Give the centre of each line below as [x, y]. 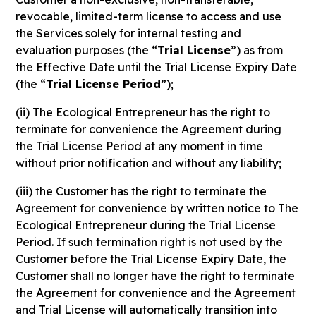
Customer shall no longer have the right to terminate [156, 276]
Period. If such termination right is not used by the [150, 242]
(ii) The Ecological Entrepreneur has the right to [143, 112]
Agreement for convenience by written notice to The [157, 208]
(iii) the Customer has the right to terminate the [141, 191]
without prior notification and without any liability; [149, 163]
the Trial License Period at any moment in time [140, 146]
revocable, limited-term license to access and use [149, 16]
